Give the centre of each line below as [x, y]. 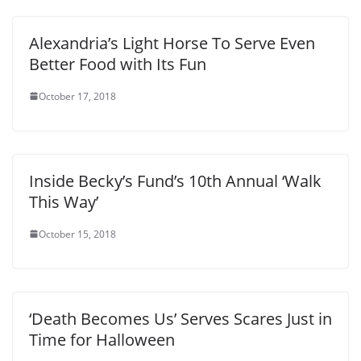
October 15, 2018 [77, 234]
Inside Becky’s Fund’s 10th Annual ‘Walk [175, 180]
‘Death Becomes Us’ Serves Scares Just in [180, 318]
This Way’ [64, 201]
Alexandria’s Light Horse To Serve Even [172, 43]
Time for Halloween [102, 339]
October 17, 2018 [77, 96]
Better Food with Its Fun [118, 64]
